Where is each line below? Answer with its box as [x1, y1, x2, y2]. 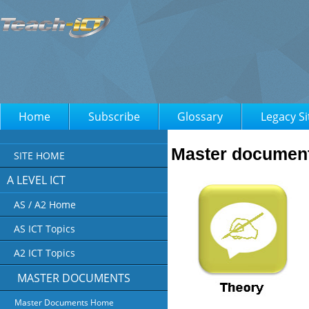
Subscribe [88, 109, 140, 124]
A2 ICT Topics [14, 246, 75, 259]
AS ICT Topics [14, 222, 75, 235]
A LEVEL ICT [7, 172, 66, 188]
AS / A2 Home [14, 198, 76, 211]
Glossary [177, 109, 223, 124]
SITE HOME [14, 149, 65, 162]
